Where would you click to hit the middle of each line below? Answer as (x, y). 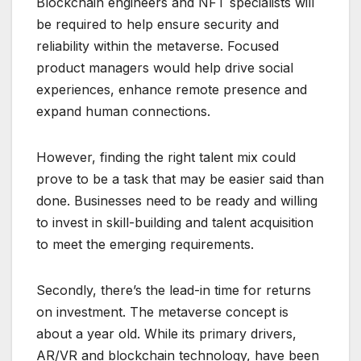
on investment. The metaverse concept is (162, 311)
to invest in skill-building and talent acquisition (175, 222)
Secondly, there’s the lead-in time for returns (174, 290)
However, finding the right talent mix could (166, 157)
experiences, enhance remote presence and (172, 89)
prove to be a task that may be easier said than (180, 178)
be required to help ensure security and (158, 24)
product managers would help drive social (165, 67)
